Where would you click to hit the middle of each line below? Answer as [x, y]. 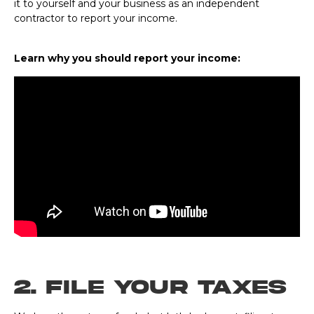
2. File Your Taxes [150, 288]
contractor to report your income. [97, 18]
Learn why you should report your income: [127, 58]
